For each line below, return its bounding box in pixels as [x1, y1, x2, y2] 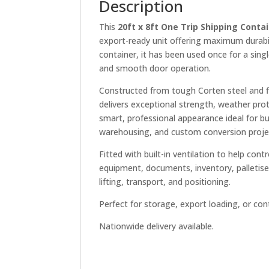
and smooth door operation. [99, 62, 211, 74]
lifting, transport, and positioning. [99, 176, 231, 187]
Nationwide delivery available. [99, 220, 214, 232]
